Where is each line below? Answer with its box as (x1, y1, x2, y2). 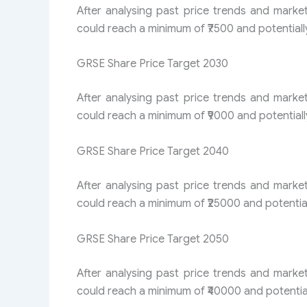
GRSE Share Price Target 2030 (77, 57, 228, 71)
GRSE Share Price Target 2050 (77, 232, 229, 246)
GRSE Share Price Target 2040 (77, 145, 229, 159)
